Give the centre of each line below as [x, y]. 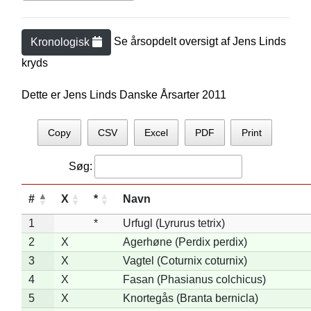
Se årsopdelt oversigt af [173, 42]
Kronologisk [61, 42]
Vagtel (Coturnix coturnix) [185, 260]
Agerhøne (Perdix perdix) [185, 242]
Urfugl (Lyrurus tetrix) [174, 223]
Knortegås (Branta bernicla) [190, 298]
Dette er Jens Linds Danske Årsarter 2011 [124, 95]
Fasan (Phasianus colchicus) [194, 279]
